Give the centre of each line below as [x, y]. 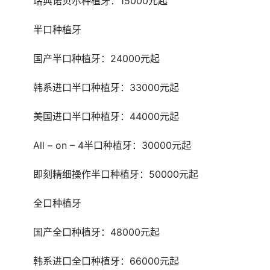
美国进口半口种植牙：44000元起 [106, 117]
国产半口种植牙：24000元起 [96, 59]
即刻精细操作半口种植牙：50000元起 [116, 174]
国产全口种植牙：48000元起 [96, 232]
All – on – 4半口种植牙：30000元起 [112, 146]
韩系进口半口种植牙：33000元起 [106, 88]
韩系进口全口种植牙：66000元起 [106, 261]
